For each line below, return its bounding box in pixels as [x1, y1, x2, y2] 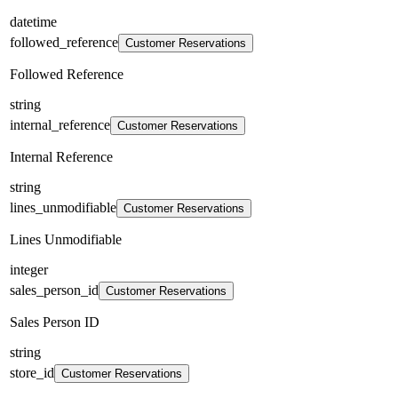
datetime [10, 13, 57, 29]
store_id [10, 364, 54, 380]
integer [10, 261, 48, 277]
